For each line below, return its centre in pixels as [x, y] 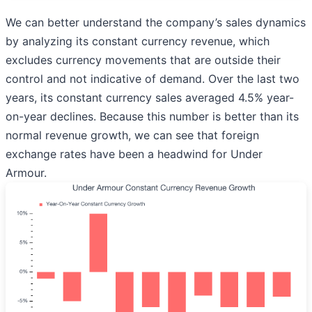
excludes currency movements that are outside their [143, 60]
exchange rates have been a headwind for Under [134, 154]
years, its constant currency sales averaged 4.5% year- [150, 97]
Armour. [26, 172]
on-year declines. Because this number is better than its [152, 116]
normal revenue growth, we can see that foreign [132, 135]
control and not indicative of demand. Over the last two [153, 78]
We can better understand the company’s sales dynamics [156, 22]
